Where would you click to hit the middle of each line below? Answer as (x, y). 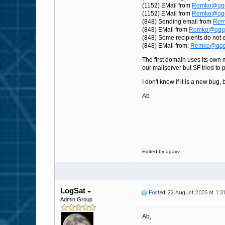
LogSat (74, 191)
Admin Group (76, 199)
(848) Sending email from (178, 22)
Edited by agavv (161, 151)
